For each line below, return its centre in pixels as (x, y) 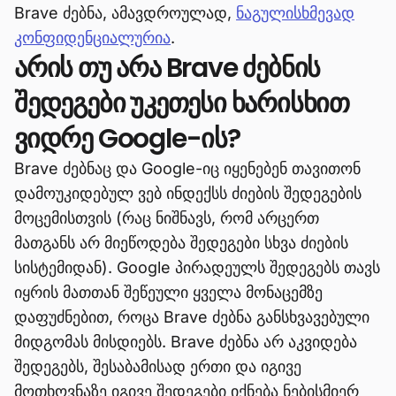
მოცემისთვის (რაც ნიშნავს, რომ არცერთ (167, 217)
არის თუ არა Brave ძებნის (168, 68)
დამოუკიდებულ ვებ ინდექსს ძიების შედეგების (188, 193)
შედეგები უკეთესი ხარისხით (182, 103)
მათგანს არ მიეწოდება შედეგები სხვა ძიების (181, 242)
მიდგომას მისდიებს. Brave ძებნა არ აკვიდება (186, 341)
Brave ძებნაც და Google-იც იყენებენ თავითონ (187, 168)
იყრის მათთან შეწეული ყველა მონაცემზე (168, 292)
